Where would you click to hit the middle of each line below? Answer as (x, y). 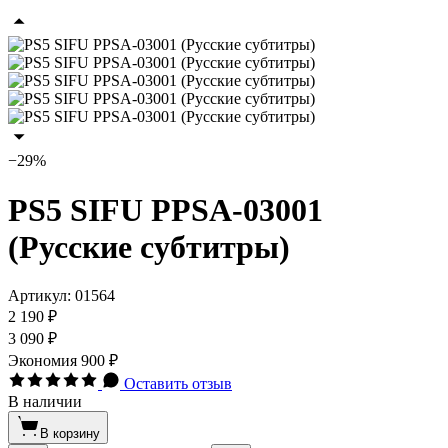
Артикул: (41, 296)
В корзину (70, 434)
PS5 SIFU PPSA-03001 (165, 209)
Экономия (44, 361)
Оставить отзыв (178, 384)
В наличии (45, 402)
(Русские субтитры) (149, 246)
